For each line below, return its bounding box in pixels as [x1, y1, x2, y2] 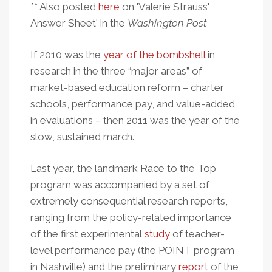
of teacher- [170, 228, 225, 240]
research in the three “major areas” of [30, 65, 202, 77]
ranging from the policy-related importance [30, 211, 231, 223]
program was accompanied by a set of [30, 178, 209, 191]
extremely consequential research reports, [30, 195, 228, 207]
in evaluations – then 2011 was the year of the [30, 114, 240, 126]
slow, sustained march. [30, 131, 134, 143]
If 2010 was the [30, 49, 103, 61]
